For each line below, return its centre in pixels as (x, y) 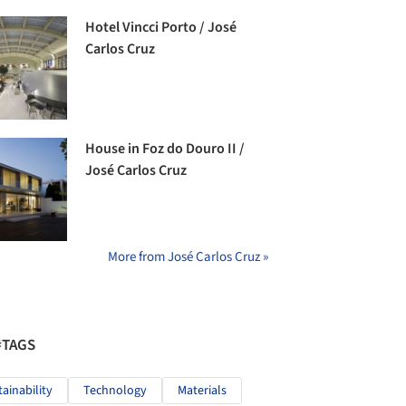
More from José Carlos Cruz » (188, 257)
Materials (202, 391)
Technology (115, 391)
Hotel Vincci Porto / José (161, 27)
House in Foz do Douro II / (165, 149)
